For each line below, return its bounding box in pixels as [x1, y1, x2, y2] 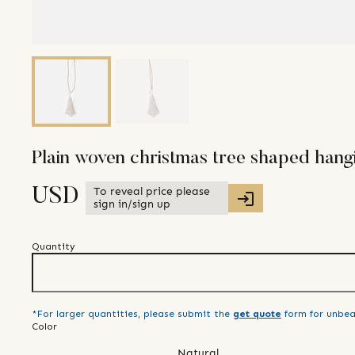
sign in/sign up [94, 197, 170, 212]
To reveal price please [94, 185, 210, 199]
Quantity [32, 241, 75, 253]
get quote [233, 308, 281, 320]
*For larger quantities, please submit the [32, 308, 230, 320]
